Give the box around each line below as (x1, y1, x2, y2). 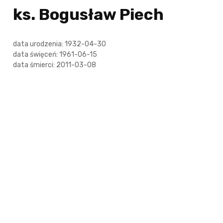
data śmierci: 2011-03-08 (12, 61, 96, 69)
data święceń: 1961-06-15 (12, 50, 97, 59)
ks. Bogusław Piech (12, 5, 164, 24)
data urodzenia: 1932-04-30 (12, 40, 106, 48)
